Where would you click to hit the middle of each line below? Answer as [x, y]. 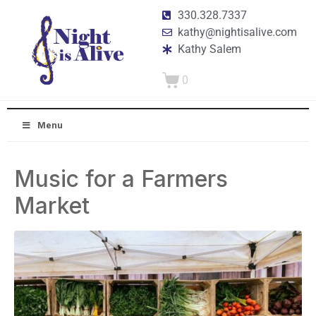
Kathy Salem [210, 49]
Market [52, 206]
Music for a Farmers [121, 179]
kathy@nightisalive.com [238, 32]
